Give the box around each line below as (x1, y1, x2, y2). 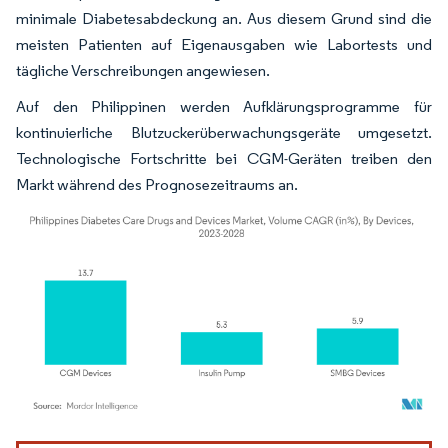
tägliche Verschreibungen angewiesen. (16, 61, 270, 80)
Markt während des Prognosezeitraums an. (16, 175, 298, 194)
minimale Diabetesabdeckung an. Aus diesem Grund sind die (16, 9, 432, 28)
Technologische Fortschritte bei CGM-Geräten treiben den (16, 149, 432, 168)
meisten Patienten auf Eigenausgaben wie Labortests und (16, 35, 432, 54)
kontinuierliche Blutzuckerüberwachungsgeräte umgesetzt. (16, 123, 432, 142)
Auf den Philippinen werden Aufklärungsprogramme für (16, 97, 432, 116)
